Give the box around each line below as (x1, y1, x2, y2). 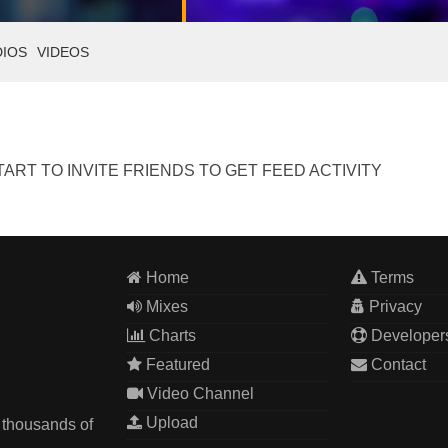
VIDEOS (37, 44, 89, 60)
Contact (367, 356, 426, 373)
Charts (145, 327, 196, 344)
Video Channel (143, 385, 254, 402)
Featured (142, 356, 210, 373)
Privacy (365, 298, 422, 315)
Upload (142, 414, 198, 431)
